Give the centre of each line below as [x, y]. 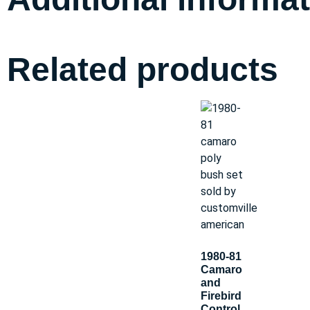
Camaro [221, 270]
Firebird [221, 296]
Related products [143, 70]
